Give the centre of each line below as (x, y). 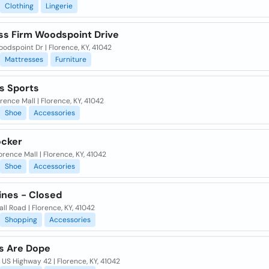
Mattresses (24, 59)
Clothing (19, 6)
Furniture (71, 59)
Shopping (21, 220)
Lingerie (59, 6)
